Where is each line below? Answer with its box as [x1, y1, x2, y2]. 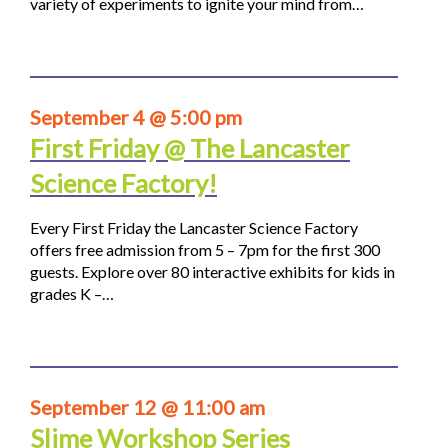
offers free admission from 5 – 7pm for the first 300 [30, 240, 380, 260]
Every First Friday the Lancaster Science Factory [30, 218, 358, 238]
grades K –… [30, 284, 114, 304]
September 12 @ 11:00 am [30, 395, 265, 420]
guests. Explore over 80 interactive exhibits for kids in [30, 262, 395, 282]
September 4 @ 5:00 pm [30, 105, 242, 130]
